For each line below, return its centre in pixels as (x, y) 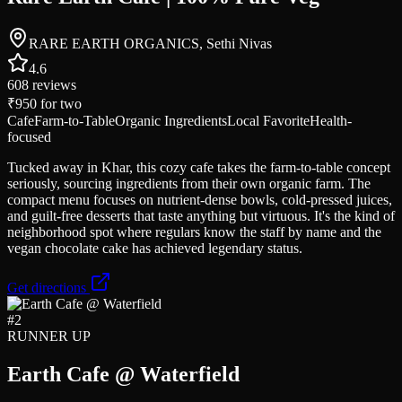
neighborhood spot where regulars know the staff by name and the (194, 232)
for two (59, 104)
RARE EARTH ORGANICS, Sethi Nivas (150, 44)
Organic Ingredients (171, 121)
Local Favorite (268, 121)
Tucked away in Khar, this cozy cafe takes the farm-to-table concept (199, 168)
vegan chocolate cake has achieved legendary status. (155, 249)
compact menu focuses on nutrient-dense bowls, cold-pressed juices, (200, 200)
